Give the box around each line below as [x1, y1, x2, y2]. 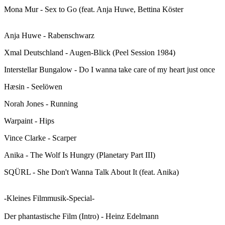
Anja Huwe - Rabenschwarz [4, 31, 94, 40]
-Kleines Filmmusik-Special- [4, 194, 94, 203]
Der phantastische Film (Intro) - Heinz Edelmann [4, 212, 159, 221]
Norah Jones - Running [4, 99, 78, 108]
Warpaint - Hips [4, 117, 54, 126]
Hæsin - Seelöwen [4, 82, 62, 91]
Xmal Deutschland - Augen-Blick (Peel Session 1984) [4, 48, 175, 57]
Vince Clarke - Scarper [4, 134, 76, 143]
